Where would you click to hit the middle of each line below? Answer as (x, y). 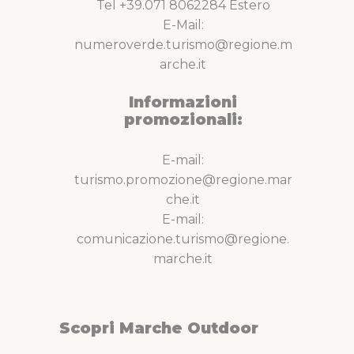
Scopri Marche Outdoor (159, 328)
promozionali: (183, 119)
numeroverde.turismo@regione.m (183, 44)
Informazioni (183, 102)
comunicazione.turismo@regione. (183, 239)
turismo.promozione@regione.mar (183, 180)
